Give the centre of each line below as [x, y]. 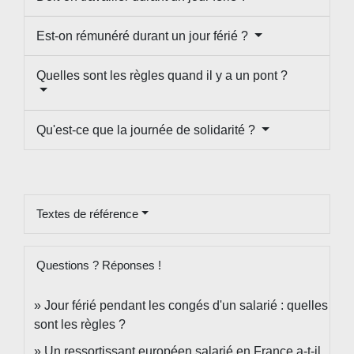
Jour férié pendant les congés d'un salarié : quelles [186, 305]
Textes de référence [87, 213]
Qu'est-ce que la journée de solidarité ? [147, 130]
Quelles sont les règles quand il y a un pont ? [162, 75]
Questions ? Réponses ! [99, 265]
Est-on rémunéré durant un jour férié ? [144, 36]
